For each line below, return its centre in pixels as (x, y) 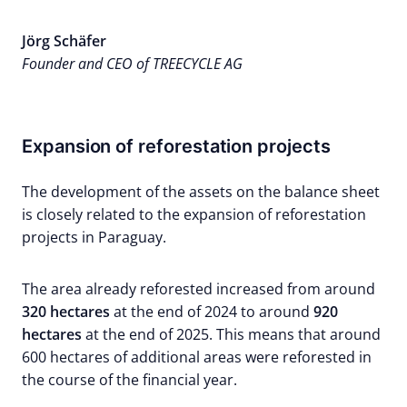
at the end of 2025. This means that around (231, 334)
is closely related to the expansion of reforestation (194, 214)
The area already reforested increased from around (199, 289)
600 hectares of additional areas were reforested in (197, 357)
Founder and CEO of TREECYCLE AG (132, 64)
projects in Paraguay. (94, 237)
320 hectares (66, 312)
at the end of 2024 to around (212, 312)
